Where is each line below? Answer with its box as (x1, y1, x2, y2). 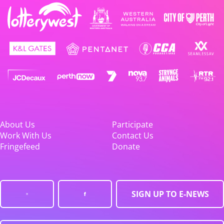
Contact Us (112, 129, 153, 141)
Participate (112, 118, 153, 130)
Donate (112, 140, 140, 152)
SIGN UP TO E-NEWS (131, 188, 209, 199)
